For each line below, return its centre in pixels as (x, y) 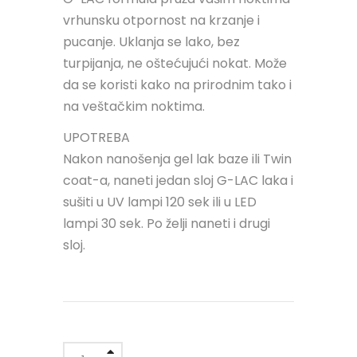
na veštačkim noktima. (134, 106)
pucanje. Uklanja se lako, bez (151, 41)
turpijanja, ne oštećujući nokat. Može (175, 63)
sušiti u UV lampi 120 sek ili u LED (160, 202)
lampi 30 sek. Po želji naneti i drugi (167, 223)
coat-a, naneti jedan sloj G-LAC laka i (178, 180)
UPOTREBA (96, 137)
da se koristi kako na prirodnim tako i (177, 84)
